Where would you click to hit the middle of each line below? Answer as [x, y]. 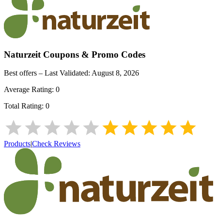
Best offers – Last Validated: [48, 73]
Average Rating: [30, 90]
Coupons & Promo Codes [93, 54]
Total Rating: [25, 106]
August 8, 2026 [115, 73]
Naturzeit [22, 54]
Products [17, 144]
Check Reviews [56, 144]
